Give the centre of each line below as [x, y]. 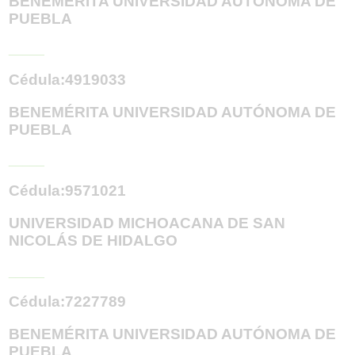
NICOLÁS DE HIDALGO [94, 240]
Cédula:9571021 [68, 191]
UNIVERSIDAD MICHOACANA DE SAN [147, 223]
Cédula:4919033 [68, 80]
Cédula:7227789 [68, 302]
